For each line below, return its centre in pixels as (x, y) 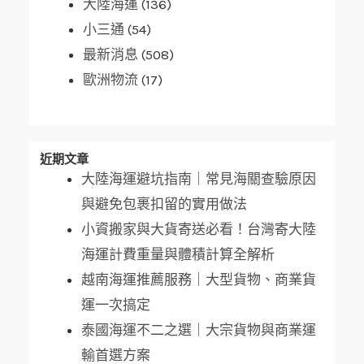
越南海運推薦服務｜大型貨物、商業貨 (199, 280)
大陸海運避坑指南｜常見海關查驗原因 (199, 179)
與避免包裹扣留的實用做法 (164, 204)
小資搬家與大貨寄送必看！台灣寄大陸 (199, 230)
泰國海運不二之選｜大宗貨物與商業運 (199, 330)
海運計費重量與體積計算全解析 (178, 255)
